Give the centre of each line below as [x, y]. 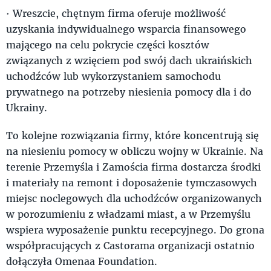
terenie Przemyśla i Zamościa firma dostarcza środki [133, 167]
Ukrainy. [27, 108]
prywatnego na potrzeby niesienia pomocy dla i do [129, 92]
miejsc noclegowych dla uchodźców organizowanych [134, 198]
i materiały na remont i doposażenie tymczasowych [132, 183]
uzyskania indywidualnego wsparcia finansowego [126, 29]
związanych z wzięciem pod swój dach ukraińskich [129, 60]
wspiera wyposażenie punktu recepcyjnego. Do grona [135, 230]
